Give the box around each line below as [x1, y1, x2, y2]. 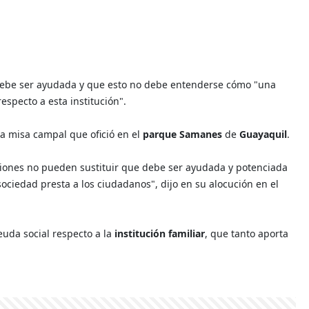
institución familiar [114, 226, 205, 240]
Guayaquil [239, 127, 287, 141]
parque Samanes [143, 127, 225, 141]
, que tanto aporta [205, 226, 288, 240]
